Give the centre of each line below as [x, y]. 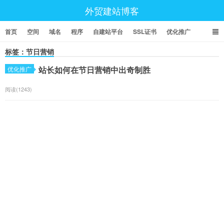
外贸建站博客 [112, 10]
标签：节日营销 [29, 51]
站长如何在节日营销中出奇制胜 [94, 70]
